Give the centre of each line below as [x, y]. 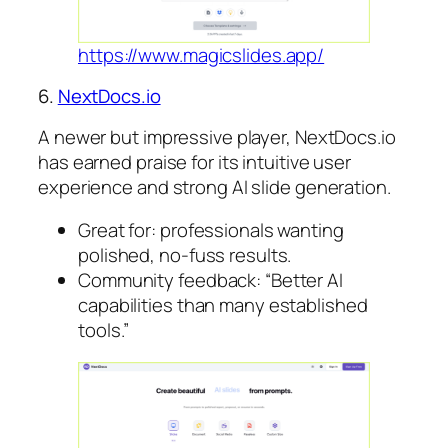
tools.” [104, 330]
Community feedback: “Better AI [210, 280]
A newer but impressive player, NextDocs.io [217, 136]
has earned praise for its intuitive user [194, 161]
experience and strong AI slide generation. [214, 186]
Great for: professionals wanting [211, 230]
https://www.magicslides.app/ [201, 54]
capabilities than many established [223, 305]
